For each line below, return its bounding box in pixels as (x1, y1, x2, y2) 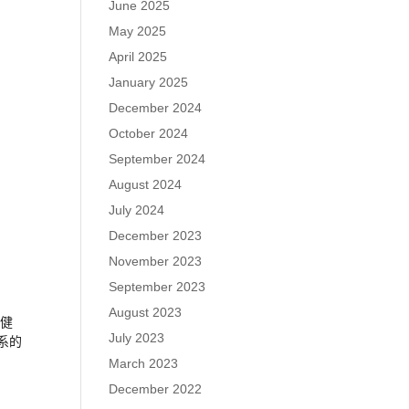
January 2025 (109, 75, 189, 89)
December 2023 (109, 228, 203, 243)
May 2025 (109, 24, 167, 38)
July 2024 (109, 203, 165, 217)
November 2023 (109, 254, 203, 268)
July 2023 (109, 330, 165, 345)
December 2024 (109, 100, 203, 115)
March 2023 (109, 356, 179, 371)
